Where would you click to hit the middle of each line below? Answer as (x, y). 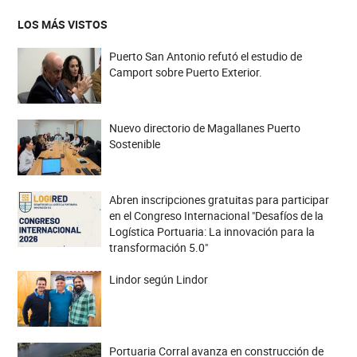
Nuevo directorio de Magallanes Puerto (204, 128)
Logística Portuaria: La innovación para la (212, 231)
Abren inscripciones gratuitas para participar (219, 200)
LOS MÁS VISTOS (62, 24)
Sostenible (134, 144)
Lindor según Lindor (158, 279)
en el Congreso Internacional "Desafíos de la (216, 216)
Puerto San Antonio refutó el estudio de (205, 56)
